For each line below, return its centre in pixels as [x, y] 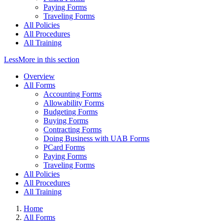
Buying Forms [66, 121]
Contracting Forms [73, 130]
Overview [39, 76]
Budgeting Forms [71, 112]
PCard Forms [64, 147]
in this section [57, 60]
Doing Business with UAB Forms [96, 139]
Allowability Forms [74, 103]
